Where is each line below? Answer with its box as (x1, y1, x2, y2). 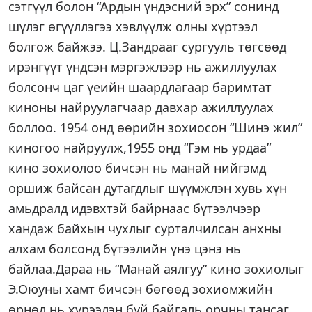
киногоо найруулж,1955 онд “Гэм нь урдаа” (8, 139, 271, 156)
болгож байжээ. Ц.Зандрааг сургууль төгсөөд (8, 38, 286, 55)
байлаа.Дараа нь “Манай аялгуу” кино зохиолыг (8, 260, 304, 277)
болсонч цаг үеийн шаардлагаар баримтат (8, 79, 272, 95)
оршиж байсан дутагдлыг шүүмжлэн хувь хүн (8, 180, 287, 196)
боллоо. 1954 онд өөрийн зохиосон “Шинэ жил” (8, 119, 302, 136)
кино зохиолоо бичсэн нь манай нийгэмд (8, 159, 266, 176)
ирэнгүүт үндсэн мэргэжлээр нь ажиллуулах (8, 58, 277, 75)
